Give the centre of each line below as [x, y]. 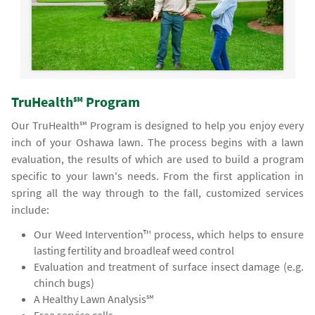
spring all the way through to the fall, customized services [157, 193]
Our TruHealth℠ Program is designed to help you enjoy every [157, 126]
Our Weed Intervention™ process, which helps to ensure [169, 234]
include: [31, 210]
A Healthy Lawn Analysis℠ [94, 299]
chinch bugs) [64, 283]
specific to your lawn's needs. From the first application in [157, 176]
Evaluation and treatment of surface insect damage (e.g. [169, 267]
